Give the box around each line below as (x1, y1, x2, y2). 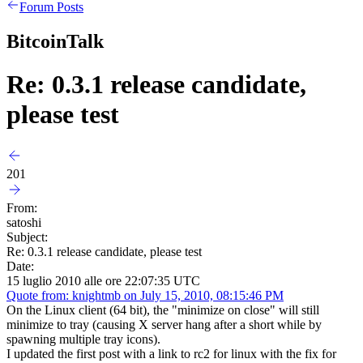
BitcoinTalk (6, 30, 104, 52)
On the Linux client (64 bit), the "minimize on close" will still (6, 302, 319, 317)
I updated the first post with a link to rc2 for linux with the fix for (6, 346, 336, 361)
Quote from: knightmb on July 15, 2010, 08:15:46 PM (6, 288, 284, 302)
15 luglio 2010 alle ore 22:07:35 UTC (6, 273, 200, 288)
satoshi (6, 215, 41, 229)
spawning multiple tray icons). (6, 331, 160, 346)
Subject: (6, 229, 48, 244)
